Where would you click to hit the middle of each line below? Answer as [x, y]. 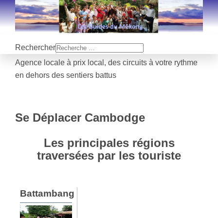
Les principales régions [109, 143]
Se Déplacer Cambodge [80, 118]
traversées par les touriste [109, 156]
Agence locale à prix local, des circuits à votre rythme [107, 63]
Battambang [47, 194]
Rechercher [36, 48]
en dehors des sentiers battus [66, 75]
